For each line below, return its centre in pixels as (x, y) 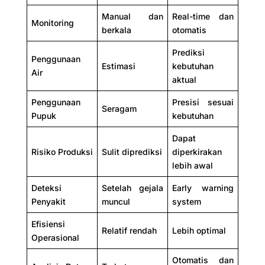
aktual (184, 79)
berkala (116, 30)
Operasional (55, 237)
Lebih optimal (199, 230)
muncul (116, 201)
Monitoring (52, 22)
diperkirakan (197, 151)
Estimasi (118, 66)
